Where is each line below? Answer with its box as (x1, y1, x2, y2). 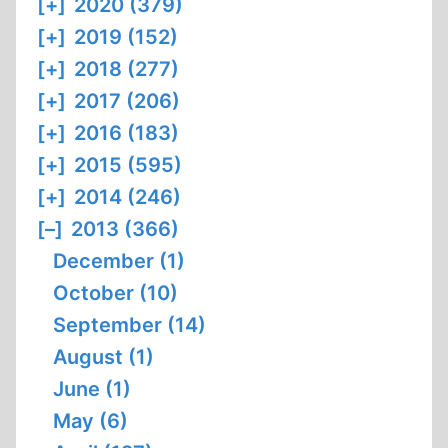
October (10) (53, 281, 178, 305)
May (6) (53, 409, 128, 433)
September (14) (53, 313, 206, 337)
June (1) (53, 377, 131, 401)
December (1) (53, 249, 185, 273)
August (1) (53, 345, 154, 369)
